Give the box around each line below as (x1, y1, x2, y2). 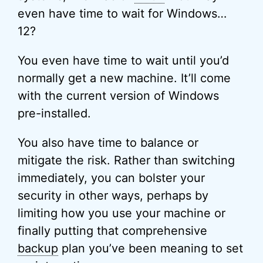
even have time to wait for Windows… (18, 6, 227, 21)
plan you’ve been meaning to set (58, 241, 243, 255)
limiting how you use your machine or (18, 206, 225, 220)
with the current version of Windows (18, 89, 219, 103)
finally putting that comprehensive (18, 224, 207, 238)
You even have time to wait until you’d (18, 53, 229, 68)
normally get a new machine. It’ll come (18, 71, 231, 85)
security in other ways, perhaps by (18, 188, 208, 203)
